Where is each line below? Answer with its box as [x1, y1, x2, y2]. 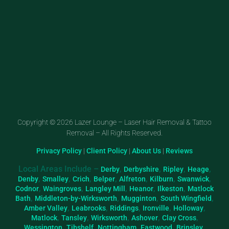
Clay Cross [162, 213, 196, 222]
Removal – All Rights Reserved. [66, 129, 163, 137]
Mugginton [121, 194, 156, 202]
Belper [94, 174, 115, 183]
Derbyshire [123, 165, 159, 173]
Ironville [142, 203, 169, 212]
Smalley [42, 174, 68, 183]
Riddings [109, 203, 139, 212]
